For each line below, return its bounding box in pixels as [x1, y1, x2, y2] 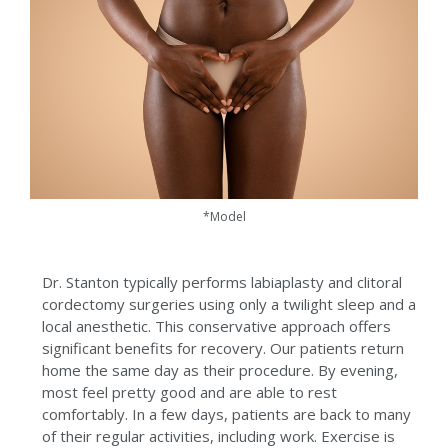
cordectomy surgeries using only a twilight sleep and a [42, 294, 417, 315]
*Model [202, 208, 246, 226]
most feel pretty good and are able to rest [42, 382, 338, 403]
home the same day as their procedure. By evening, [42, 360, 399, 381]
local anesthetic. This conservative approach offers [42, 316, 392, 337]
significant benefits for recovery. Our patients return [42, 338, 405, 359]
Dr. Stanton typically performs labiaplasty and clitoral [42, 272, 403, 293]
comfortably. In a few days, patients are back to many [42, 404, 412, 425]
